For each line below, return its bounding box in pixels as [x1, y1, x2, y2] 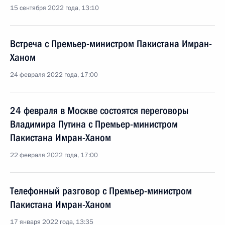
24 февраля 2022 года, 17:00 [10, 70, 98, 79]
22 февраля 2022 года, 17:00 [10, 151, 98, 160]
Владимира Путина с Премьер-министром [10, 118, 178, 130]
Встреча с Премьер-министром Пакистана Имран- [10, 38, 212, 50]
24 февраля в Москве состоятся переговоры [10, 104, 188, 117]
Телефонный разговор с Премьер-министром [10, 185, 192, 197]
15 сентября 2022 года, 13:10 [10, 4, 99, 13]
